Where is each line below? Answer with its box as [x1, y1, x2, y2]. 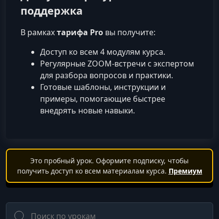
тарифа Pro [57, 27, 103, 38]
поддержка [21, 3, 83, 18]
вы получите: [103, 27, 155, 38]
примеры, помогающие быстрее [40, 93, 165, 105]
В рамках [21, 27, 57, 38]
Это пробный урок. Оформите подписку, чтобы [30, 156, 189, 166]
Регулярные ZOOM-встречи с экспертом [40, 58, 194, 69]
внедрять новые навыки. [40, 105, 135, 116]
